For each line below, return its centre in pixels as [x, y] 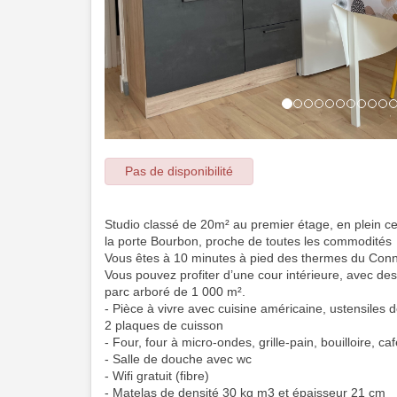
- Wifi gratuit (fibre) [157, 375]
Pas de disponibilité [179, 171]
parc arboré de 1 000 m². [175, 291]
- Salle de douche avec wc [178, 358]
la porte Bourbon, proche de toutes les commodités [248, 241]
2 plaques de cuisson [164, 325]
